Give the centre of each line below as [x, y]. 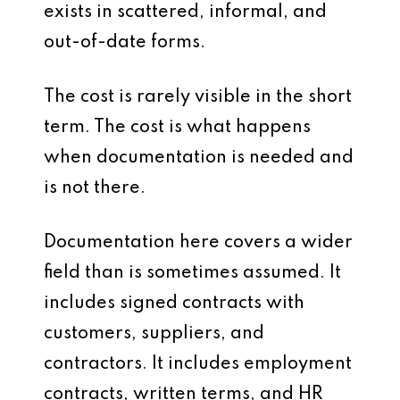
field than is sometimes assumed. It [192, 273]
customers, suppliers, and [154, 334]
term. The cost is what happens [177, 128]
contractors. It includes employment [198, 364]
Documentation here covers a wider [198, 243]
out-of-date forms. [125, 43]
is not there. [95, 188]
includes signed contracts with [174, 304]
